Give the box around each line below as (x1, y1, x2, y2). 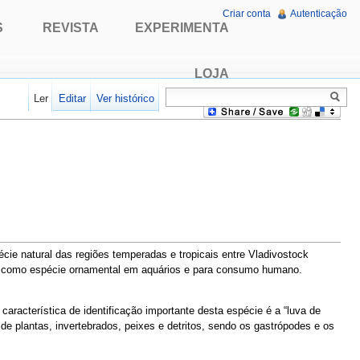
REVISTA (42, 21, 99, 35)
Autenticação (290, 8, 347, 20)
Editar (58, 92, 86, 105)
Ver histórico (96, 92, 154, 105)
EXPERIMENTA (134, 21, 229, 35)
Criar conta (223, 8, 271, 20)
